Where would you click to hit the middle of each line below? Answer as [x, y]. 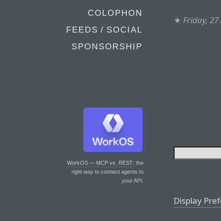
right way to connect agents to [108, 172]
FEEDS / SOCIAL [104, 30]
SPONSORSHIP [107, 47]
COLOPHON [115, 13]
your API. [133, 181]
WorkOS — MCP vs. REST [100, 163]
